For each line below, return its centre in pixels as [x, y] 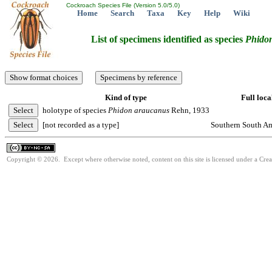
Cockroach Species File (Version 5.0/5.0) [122, 5]
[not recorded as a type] [81, 125]
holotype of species [75, 110]
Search [122, 13]
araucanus [152, 110]
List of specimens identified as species [168, 39]
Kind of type [126, 97]
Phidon [120, 110]
